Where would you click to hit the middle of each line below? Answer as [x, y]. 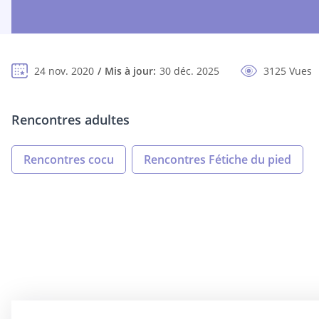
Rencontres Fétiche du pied [218, 160]
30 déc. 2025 [189, 71]
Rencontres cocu [69, 160]
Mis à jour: [130, 71]
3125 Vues [288, 71]
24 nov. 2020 [64, 71]
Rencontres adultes [70, 120]
